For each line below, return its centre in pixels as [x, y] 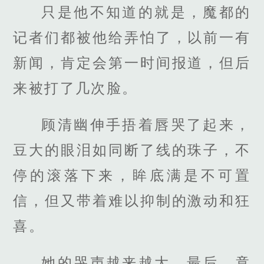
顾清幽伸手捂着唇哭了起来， [146, 124]
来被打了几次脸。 [75, 88]
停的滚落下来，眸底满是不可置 [132, 175]
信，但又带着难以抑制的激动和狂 [132, 200]
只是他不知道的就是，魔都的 [146, 12]
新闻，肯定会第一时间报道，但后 [132, 62]
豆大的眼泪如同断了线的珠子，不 [132, 150]
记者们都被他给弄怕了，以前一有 [132, 37]
